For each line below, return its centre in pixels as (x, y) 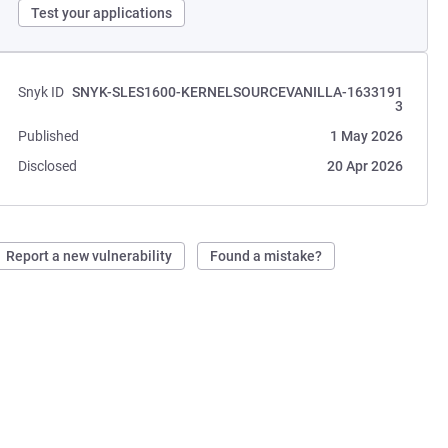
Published (49, 136)
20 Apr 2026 (364, 166)
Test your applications (102, 13)
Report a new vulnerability (89, 256)
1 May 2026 (366, 136)
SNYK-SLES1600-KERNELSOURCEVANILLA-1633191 (237, 92)
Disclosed (48, 166)
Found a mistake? (266, 256)
